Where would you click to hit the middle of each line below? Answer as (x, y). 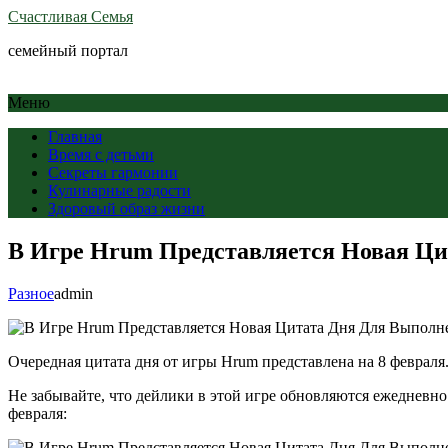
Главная (75, 136)
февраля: (37, 413)
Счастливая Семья (70, 16)
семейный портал (68, 50)
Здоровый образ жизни (126, 208)
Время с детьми (101, 154)
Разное (31, 293)
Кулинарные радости (119, 190)
